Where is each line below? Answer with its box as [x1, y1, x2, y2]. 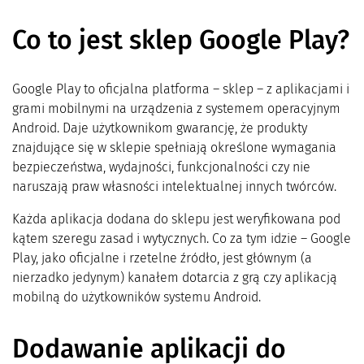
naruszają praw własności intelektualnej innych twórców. [12, 179, 340, 195]
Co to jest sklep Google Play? [12, 24, 349, 56]
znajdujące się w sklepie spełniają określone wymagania [12, 140, 336, 156]
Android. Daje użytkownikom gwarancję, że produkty [12, 120, 307, 136]
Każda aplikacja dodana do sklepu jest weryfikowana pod [12, 211, 340, 227]
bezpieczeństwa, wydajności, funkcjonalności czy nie [12, 159, 310, 175]
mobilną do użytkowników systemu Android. [12, 289, 261, 305]
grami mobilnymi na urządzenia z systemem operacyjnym [12, 101, 340, 117]
